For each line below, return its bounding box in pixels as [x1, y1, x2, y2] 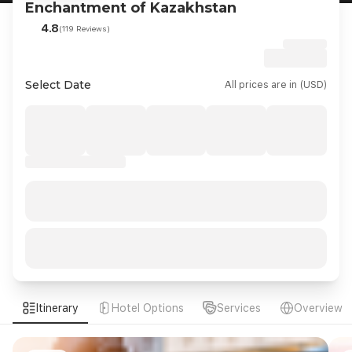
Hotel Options [112, 302, 184, 314]
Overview [294, 302, 343, 314]
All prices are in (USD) [225, 79, 327, 90]
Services [217, 302, 261, 314]
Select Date [25, 78, 91, 92]
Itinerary [36, 302, 79, 314]
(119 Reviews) [59, 23, 110, 33]
